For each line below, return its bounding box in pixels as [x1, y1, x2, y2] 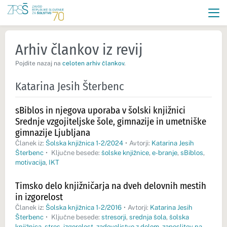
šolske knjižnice [101, 149, 149, 157]
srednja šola [129, 213, 166, 221]
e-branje [152, 149, 177, 157]
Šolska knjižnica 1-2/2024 [46, 139, 123, 147]
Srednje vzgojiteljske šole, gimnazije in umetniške [15, 116, 206, 127]
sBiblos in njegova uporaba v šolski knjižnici [15, 104, 185, 116]
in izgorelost [15, 191, 63, 203]
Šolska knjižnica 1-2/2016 [46, 204, 122, 212]
